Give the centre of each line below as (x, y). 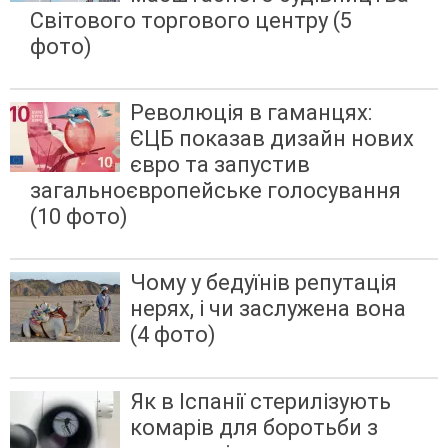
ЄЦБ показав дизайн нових (272, 139)
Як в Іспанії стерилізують (260, 401)
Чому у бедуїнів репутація (263, 283)
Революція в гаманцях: (251, 113)
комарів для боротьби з (254, 427)
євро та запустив (220, 165)
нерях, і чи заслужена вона (268, 309)
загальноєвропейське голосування (215, 191)
